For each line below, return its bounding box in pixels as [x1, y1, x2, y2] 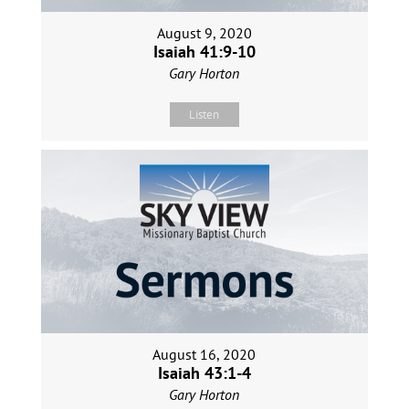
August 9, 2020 [156, 24, 252, 43]
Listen [189, 107, 220, 123]
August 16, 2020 [152, 345, 257, 364]
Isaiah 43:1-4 [157, 362, 251, 384]
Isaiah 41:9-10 [152, 41, 256, 63]
